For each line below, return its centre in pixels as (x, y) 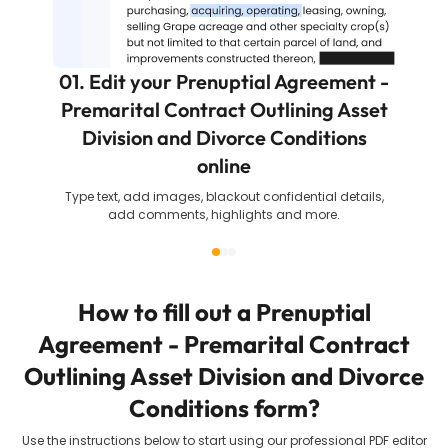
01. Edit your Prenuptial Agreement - (224, 81)
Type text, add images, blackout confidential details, (224, 196)
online (224, 165)
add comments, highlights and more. (224, 214)
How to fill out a (166, 312)
